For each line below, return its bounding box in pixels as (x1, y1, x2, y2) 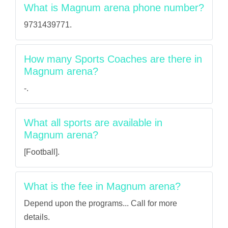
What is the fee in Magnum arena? (24, 181, 181, 192)
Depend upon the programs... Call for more (24, 199, 177, 208)
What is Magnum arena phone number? (24, 2, 204, 13)
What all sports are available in (24, 117, 162, 128)
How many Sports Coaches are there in (24, 53, 202, 65)
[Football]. (24, 148, 60, 156)
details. (24, 213, 50, 221)
